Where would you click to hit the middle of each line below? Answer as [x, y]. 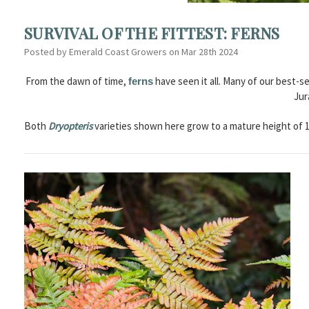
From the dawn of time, [77, 81]
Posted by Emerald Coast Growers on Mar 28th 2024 [131, 52]
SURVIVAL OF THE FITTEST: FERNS [152, 33]
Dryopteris [70, 126]
